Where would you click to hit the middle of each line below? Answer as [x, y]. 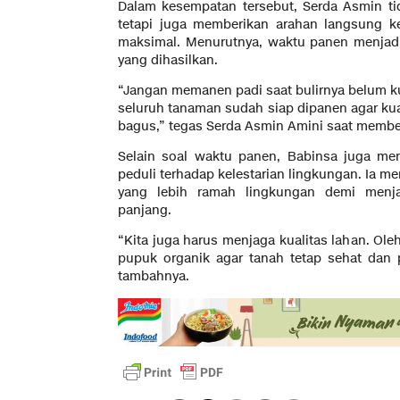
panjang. [145, 211]
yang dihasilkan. [168, 61]
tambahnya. [154, 277]
